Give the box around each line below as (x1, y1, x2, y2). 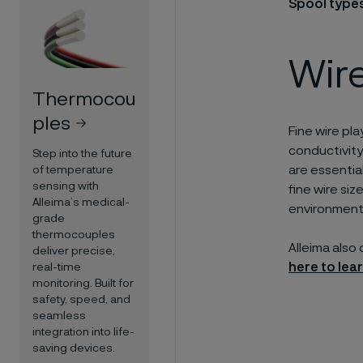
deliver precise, (32, 245, 115, 257)
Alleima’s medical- (32, 196, 130, 208)
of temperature (32, 164, 113, 176)
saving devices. (32, 342, 115, 354)
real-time (32, 261, 81, 273)
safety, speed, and (32, 293, 130, 305)
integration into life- (32, 326, 135, 338)
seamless (32, 310, 86, 322)
